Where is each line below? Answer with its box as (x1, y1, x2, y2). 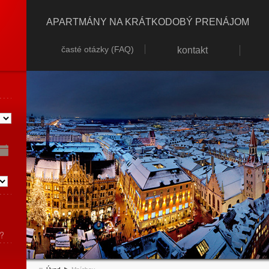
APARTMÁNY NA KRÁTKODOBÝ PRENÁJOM (46, 17, 249, 27)
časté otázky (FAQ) (61, 44, 134, 55)
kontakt (177, 44, 208, 55)
